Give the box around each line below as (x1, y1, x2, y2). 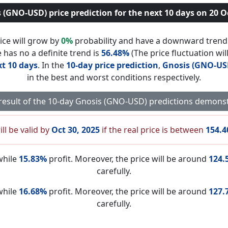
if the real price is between (100, 124, 206, 135)
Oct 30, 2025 (51, 124, 100, 135)
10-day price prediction (66, 60, 158, 71)
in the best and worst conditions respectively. (27, 72, 201, 83)
